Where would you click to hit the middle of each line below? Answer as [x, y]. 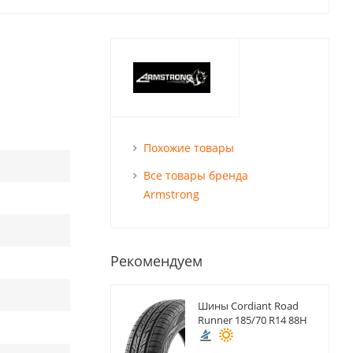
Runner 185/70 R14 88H [252, 320]
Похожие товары [188, 148]
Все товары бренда [195, 176]
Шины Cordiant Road [248, 306]
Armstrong [171, 195]
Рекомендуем [156, 261]
